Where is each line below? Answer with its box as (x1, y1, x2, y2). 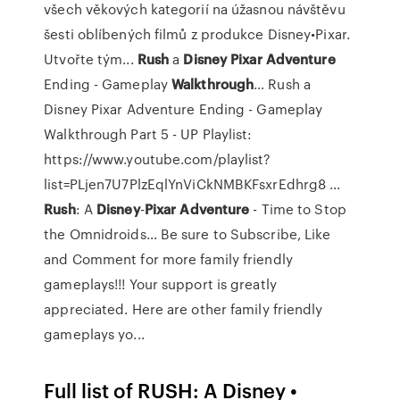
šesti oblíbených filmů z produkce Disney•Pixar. (44, 24, 350, 44)
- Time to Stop (249, 199, 346, 219)
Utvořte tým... (44, 49, 137, 69)
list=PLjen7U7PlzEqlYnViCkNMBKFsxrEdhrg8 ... (44, 174, 341, 194)
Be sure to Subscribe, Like (156, 224, 331, 244)
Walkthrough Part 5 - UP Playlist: (44, 124, 253, 144)
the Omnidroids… (44, 224, 157, 244)
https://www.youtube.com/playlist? (44, 149, 271, 169)
